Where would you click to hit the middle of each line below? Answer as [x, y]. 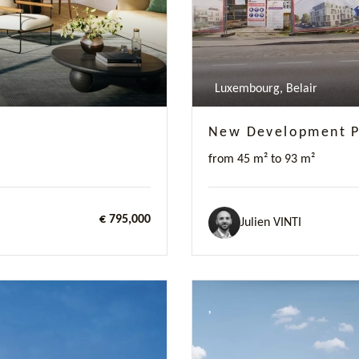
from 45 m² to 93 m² [262, 159]
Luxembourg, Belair [263, 89]
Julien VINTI [271, 222]
